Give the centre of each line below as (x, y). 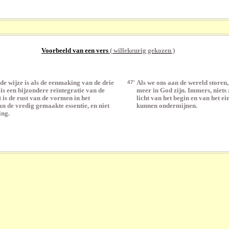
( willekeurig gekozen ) (142, 51)
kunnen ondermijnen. (167, 106)
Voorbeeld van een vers (75, 51)
